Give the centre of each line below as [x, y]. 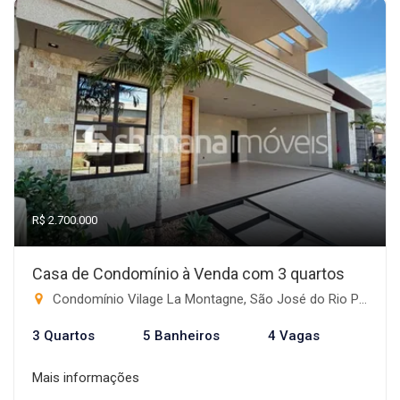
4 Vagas [294, 336]
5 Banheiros [181, 336]
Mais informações [86, 378]
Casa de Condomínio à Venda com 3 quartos [188, 274]
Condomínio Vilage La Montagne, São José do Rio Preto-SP [204, 299]
